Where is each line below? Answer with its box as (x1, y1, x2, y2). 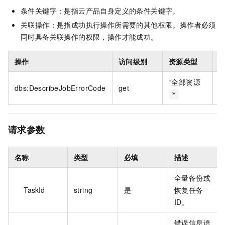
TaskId (24, 185, 45, 195)
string (74, 185, 93, 195)
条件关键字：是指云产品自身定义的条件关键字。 (21, 6, 180, 16)
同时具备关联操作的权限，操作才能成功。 (21, 32, 158, 42)
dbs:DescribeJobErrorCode (15, 83, 106, 93)
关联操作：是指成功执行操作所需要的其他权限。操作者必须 (21, 20, 216, 30)
